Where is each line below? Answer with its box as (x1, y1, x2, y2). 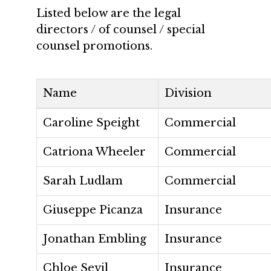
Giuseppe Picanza (43, 203, 143, 217)
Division (165, 87, 212, 100)
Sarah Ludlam (43, 174, 123, 188)
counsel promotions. (36, 39, 152, 53)
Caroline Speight (43, 116, 140, 129)
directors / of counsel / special (36, 23, 205, 36)
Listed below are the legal (36, 7, 181, 20)
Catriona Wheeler (43, 145, 146, 158)
